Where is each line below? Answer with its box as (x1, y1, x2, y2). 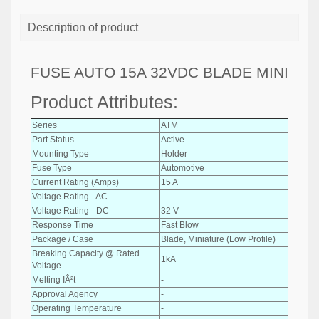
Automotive (161, 162, 204, 173)
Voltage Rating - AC (32, 191, 108, 202)
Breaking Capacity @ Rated (32, 248, 140, 258)
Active (161, 134, 184, 145)
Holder (161, 148, 187, 159)
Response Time (32, 219, 93, 230)
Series (32, 120, 57, 130)
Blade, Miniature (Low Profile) (161, 234, 276, 244)
